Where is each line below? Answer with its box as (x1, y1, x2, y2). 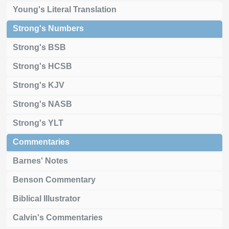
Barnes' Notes (13, 156, 68, 165)
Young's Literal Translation (13, 5, 117, 14)
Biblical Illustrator (13, 194, 80, 203)
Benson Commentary (13, 175, 96, 184)
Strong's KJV (13, 80, 64, 89)
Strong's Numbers (13, 24, 84, 33)
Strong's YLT (13, 118, 63, 127)
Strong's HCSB (13, 61, 72, 71)
